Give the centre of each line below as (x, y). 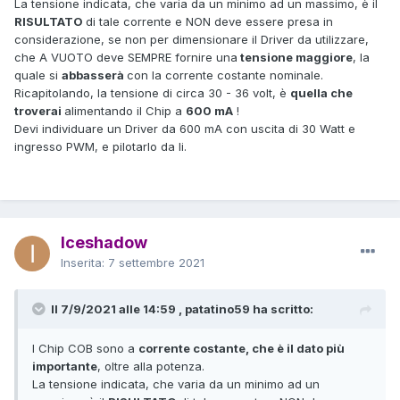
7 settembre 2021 (156, 262)
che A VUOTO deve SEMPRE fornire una (126, 57)
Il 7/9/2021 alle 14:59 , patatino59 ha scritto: (182, 308)
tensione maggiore (295, 57)
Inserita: (84, 262)
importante (65, 366)
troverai (39, 110)
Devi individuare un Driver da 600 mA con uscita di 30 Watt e (185, 128)
